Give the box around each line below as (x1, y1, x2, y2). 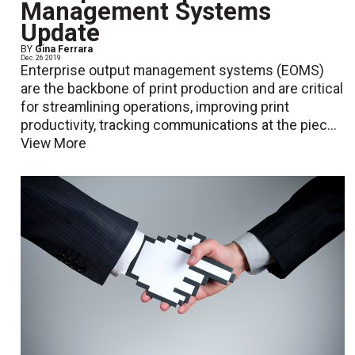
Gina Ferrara (35, 44, 94, 55)
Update (21, 18, 101, 48)
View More (21, 136, 87, 152)
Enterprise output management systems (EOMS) (21, 63, 325, 79)
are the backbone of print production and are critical (21, 81, 344, 97)
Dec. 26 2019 (21, 54, 62, 63)
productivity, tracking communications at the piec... (21, 117, 338, 134)
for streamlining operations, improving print (21, 99, 290, 116)
